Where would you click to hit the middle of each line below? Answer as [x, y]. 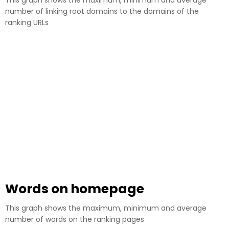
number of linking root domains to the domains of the [102, 12]
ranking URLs [27, 23]
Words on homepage [75, 189]
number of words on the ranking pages [75, 220]
